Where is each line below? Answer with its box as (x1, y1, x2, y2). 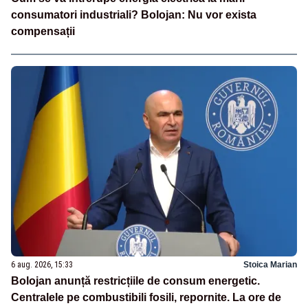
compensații (11, 25, 75, 37)
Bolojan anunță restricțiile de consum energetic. (11, 274, 260, 287)
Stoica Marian (243, 259, 297, 269)
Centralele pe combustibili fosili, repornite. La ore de (11, 291, 281, 303)
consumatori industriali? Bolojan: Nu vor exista (11, 8, 256, 21)
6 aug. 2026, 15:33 (11, 259, 73, 269)
